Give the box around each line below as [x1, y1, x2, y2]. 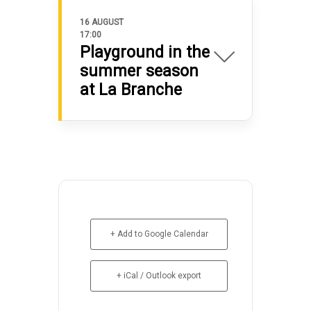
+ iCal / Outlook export [117, 270, 201, 280]
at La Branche [80, 80, 182, 99]
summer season [80, 61, 199, 81]
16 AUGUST [80, 17, 124, 27]
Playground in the [80, 42, 210, 62]
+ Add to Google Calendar [110, 228, 208, 239]
